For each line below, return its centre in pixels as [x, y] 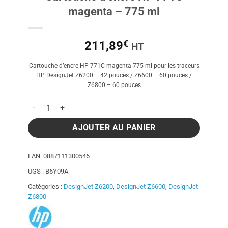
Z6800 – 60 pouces [114, 85]
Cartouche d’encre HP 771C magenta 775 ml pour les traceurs [114, 65]
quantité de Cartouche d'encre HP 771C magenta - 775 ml [120, 103]
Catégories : [46, 187]
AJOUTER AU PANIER [114, 128]
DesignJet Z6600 [141, 187]
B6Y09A [57, 171]
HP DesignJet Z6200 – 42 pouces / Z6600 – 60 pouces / [114, 75]
